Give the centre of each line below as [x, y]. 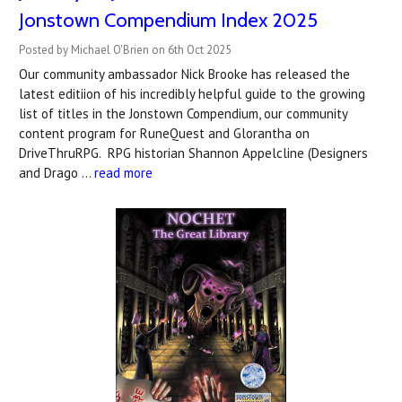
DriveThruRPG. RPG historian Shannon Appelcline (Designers [193, 153]
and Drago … [57, 172]
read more [123, 172]
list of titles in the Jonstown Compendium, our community [183, 113]
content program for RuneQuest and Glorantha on [164, 133]
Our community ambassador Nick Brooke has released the [184, 74]
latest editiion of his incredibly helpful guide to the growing [192, 93]
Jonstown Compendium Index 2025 [168, 20]
